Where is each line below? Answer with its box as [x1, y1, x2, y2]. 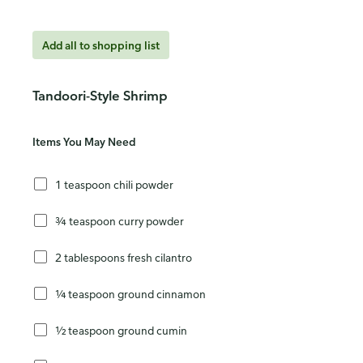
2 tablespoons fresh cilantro [55, 250, 192, 264]
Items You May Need [32, 135, 135, 149]
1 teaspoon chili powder [55, 177, 173, 191]
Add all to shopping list [42, 38, 160, 53]
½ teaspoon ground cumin [55, 322, 187, 337]
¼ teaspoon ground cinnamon [55, 286, 206, 301]
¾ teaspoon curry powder [55, 213, 184, 228]
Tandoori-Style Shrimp [32, 88, 168, 105]
